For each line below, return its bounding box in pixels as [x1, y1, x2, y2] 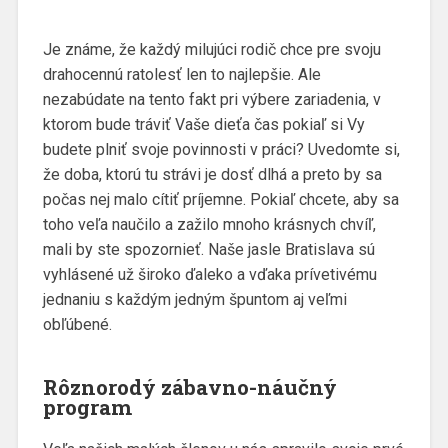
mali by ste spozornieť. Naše [42, 239, 248, 259]
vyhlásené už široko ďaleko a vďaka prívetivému [42, 264, 377, 284]
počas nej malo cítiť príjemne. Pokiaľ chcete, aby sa [42, 189, 399, 209]
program [42, 392, 132, 421]
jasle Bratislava [247, 239, 354, 259]
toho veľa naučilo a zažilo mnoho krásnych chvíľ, [42, 214, 376, 234]
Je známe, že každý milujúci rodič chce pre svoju [42, 39, 381, 59]
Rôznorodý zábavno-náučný [42, 372, 337, 401]
